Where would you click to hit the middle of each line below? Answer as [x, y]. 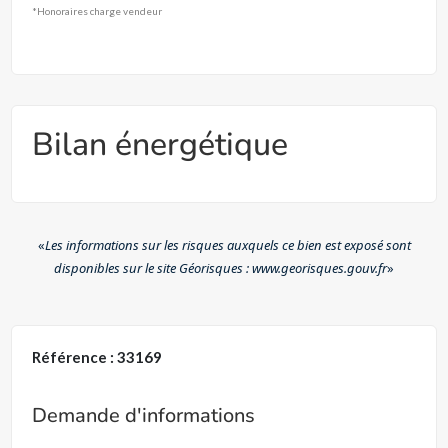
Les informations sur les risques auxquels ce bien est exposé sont [227, 245]
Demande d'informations [144, 415]
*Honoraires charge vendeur [97, 11]
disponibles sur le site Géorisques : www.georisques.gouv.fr [220, 268]
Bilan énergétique [160, 144]
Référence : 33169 [97, 357]
